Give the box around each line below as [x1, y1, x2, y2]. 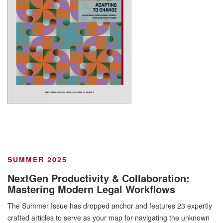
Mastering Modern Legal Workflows [7, 182, 175, 197]
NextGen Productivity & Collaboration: [7, 171, 190, 186]
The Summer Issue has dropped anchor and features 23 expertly [7, 201, 212, 211]
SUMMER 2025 [7, 154, 67, 165]
